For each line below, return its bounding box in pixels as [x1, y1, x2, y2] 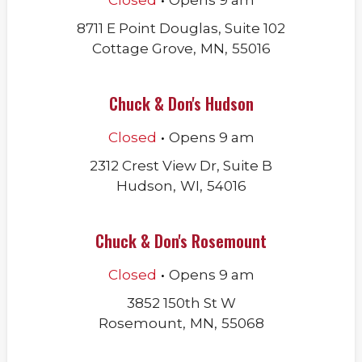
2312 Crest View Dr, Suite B [90, 158, 272, 174]
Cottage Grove [91, 40, 193, 57]
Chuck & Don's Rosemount [95, 229, 267, 253]
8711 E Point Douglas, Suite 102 [77, 20, 285, 36]
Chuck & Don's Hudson [108, 91, 254, 116]
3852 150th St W [126, 295, 236, 311]
